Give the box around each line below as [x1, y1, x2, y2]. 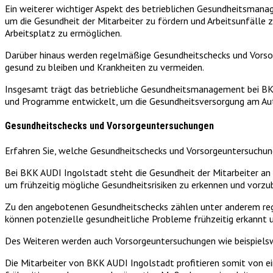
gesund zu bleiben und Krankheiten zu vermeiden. [5, 60, 204, 73]
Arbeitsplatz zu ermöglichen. [5, 26, 122, 39]
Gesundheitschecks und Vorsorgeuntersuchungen [5, 120, 214, 132]
